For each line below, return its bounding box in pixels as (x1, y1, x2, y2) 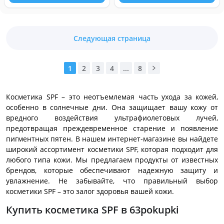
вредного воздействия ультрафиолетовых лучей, (6, 113, 218, 122)
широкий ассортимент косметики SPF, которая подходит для (6, 144, 218, 154)
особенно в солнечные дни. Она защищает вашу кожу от (6, 102, 218, 112)
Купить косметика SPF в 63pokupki (6, 203, 179, 216)
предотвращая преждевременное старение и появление (6, 123, 218, 133)
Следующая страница (73, 33, 150, 43)
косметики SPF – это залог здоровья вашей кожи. (6, 186, 174, 196)
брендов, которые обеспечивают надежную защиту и (6, 165, 218, 175)
